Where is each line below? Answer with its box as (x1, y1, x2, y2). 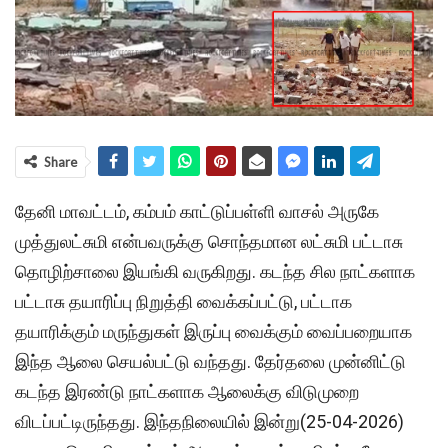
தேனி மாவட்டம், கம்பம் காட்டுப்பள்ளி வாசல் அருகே (15, 201, 379, 223)
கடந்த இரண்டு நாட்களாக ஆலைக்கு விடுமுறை (15, 381, 359, 403)
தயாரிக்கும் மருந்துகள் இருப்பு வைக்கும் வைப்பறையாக (15, 321, 412, 343)
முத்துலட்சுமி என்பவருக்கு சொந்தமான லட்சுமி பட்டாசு (15, 231, 403, 253)
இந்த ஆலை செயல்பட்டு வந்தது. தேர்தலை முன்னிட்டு (15, 351, 406, 373)
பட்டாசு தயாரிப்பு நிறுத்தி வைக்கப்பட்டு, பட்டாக (15, 291, 352, 313)
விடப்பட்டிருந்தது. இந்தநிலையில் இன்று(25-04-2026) (15, 411, 404, 433)
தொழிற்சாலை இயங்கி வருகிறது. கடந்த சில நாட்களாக (15, 261, 415, 283)
